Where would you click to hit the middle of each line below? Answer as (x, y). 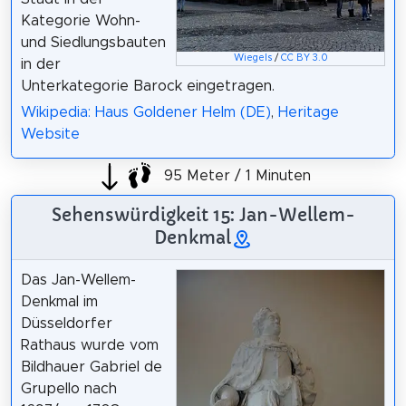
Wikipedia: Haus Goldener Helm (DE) (145, 112)
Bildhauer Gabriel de (91, 367)
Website (50, 134)
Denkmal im (59, 301)
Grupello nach (68, 388)
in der (40, 64)
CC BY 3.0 (304, 58)
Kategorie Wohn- (80, 20)
